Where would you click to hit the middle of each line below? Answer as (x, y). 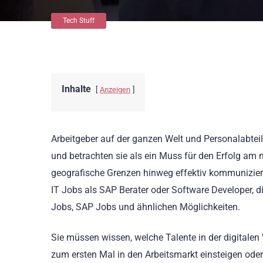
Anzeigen (115, 90)
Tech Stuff (79, 21)
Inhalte (76, 89)
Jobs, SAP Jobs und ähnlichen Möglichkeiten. (146, 207)
